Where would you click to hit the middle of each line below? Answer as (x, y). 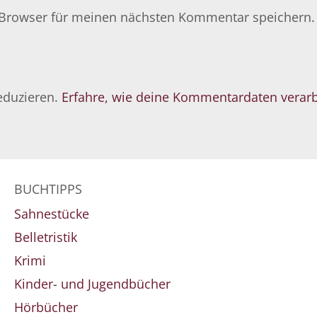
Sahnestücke (51, 214)
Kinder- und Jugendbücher (92, 284)
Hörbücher (46, 307)
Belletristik (45, 237)
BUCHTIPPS (48, 189)
